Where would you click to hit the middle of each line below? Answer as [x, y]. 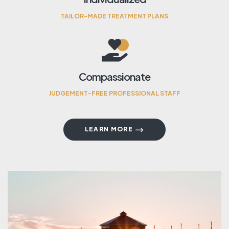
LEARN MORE [109, 129]
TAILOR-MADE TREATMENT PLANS [114, 16]
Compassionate [114, 76]
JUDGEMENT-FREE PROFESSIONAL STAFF [114, 93]
